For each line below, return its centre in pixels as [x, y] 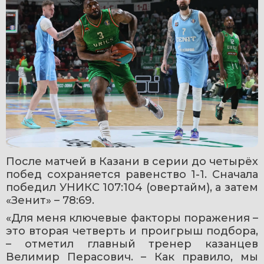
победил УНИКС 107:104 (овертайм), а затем [132, 188]
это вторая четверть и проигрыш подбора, [132, 231]
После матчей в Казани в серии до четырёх [132, 162]
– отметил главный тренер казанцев [132, 244]
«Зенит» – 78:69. [50, 201]
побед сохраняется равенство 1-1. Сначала [132, 175]
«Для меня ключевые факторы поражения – [132, 218]
